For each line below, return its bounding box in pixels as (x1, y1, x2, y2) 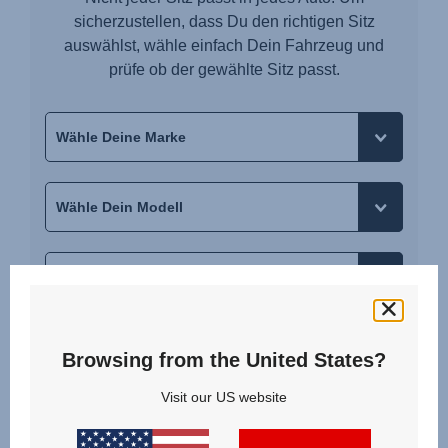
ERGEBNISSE (179, 364, 269, 381)
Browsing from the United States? (62, 348, 386, 371)
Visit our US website (161, 388, 287, 405)
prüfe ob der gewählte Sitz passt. (108, 61, 340, 79)
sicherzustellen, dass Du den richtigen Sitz (73, 13, 375, 31)
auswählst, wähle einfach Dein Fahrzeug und (64, 37, 384, 55)
